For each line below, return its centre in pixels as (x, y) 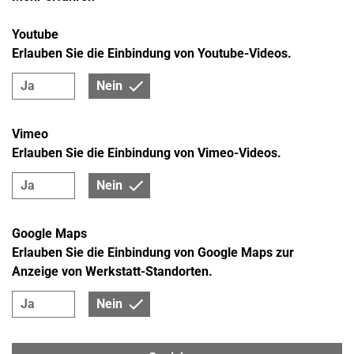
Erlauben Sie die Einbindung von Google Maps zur (153, 253)
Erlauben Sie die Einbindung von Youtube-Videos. (152, 54)
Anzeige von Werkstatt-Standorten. (112, 272)
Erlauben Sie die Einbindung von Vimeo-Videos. (147, 153)
